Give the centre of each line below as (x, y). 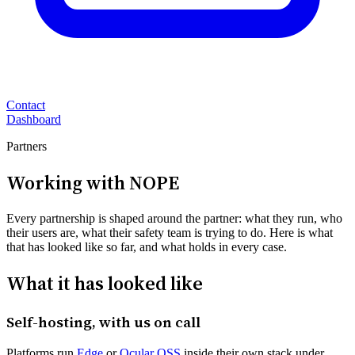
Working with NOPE (93, 182)
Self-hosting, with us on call (103, 322)
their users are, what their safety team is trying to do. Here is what (170, 232)
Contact (26, 105)
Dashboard (34, 119)
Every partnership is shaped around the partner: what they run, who (174, 218)
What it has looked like (105, 283)
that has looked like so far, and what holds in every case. (147, 246)
